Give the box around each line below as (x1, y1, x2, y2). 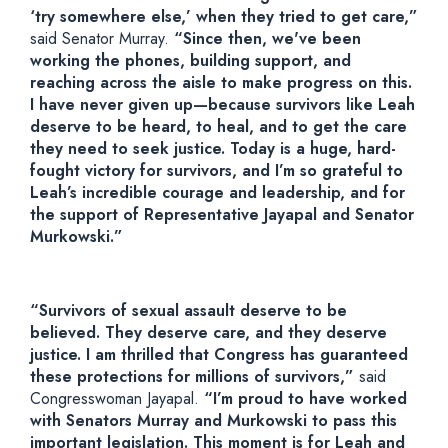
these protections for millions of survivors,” (30, 365, 359, 388)
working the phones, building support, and (30, 49, 351, 72)
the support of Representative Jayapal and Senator (30, 203, 414, 226)
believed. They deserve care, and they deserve (30, 321, 387, 344)
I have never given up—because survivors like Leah (30, 93, 415, 116)
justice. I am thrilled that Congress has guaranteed (30, 343, 408, 366)
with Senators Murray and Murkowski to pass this (30, 409, 397, 432)
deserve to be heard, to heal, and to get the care (30, 115, 407, 138)
